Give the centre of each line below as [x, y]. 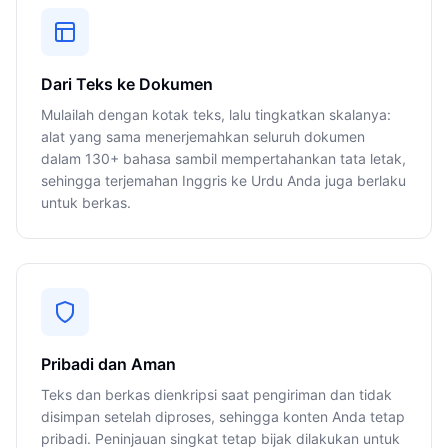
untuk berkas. [86, 202]
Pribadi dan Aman [108, 364]
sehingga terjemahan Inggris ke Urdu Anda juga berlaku [223, 180]
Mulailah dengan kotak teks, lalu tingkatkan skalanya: [216, 114]
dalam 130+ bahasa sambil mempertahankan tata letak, [223, 158]
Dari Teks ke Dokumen [127, 84]
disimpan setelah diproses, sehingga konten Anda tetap [223, 416]
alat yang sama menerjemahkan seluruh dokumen [203, 136]
